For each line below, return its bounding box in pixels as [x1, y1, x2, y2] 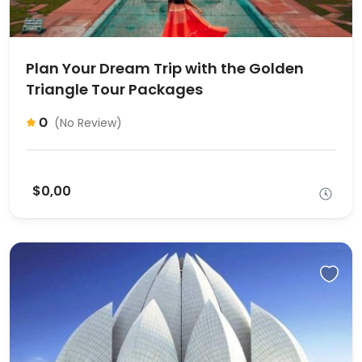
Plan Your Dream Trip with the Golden [26, 57, 304, 78]
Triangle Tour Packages [26, 78, 203, 99]
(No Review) [54, 114, 122, 131]
